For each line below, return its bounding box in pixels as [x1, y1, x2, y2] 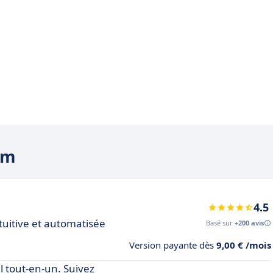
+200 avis [235, 218, 264, 227]
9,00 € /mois [216, 239, 271, 251]
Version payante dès [129, 239, 216, 251]
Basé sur [206, 218, 235, 227]
